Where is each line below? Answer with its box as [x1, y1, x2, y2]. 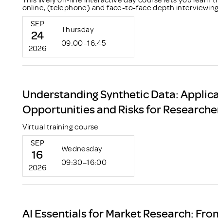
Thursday [61, 24, 94, 34]
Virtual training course [22, 122, 99, 132]
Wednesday [61, 144, 103, 154]
